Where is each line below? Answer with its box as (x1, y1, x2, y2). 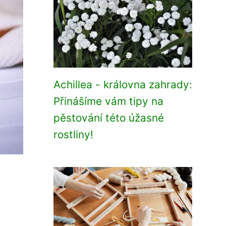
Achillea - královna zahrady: (53, 78, 192, 91)
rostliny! (53, 128, 93, 141)
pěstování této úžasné (53, 111, 164, 124)
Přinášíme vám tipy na (53, 95, 163, 107)
